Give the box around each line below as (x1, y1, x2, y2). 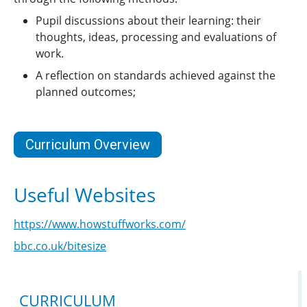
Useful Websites (14, 182, 156, 208)
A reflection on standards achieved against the (36, 68, 275, 83)
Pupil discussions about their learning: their (36, 13, 261, 28)
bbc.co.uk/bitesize (14, 238, 106, 254)
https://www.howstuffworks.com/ (14, 217, 186, 232)
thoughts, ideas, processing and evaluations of (36, 29, 276, 45)
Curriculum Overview (25, 136, 150, 153)
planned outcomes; (36, 84, 144, 99)
